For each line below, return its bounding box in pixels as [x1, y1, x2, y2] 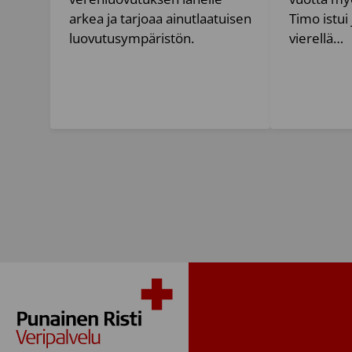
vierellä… [289, 28, 343, 47]
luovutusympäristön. [69, 28, 194, 47]
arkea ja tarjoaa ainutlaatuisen [69, 9, 251, 27]
